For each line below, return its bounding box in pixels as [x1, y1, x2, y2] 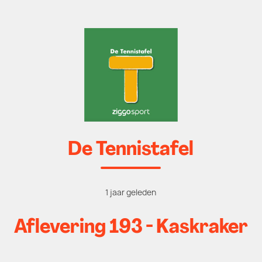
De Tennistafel [68, 140, 194, 160]
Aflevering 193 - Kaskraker [13, 218, 248, 237]
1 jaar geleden [105, 187, 157, 198]
